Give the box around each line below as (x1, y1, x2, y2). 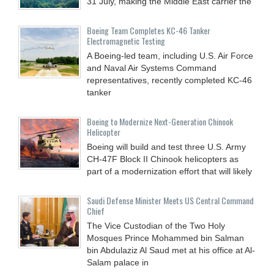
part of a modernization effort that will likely (87, 166, 252, 177)
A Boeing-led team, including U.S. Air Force (87, 51, 253, 61)
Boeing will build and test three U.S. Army (87, 142, 246, 152)
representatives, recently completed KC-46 (87, 75, 252, 86)
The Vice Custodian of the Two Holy (87, 221, 225, 231)
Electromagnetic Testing (87, 34, 165, 48)
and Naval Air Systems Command (87, 63, 217, 73)
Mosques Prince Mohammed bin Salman (87, 233, 244, 243)
